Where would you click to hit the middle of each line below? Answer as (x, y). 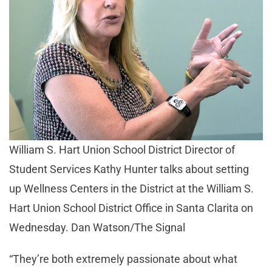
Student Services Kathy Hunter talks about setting (129, 169)
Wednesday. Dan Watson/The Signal (97, 228)
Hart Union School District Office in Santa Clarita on (131, 208)
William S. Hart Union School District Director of (122, 150)
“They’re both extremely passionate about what (123, 259)
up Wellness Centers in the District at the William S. (131, 189)
